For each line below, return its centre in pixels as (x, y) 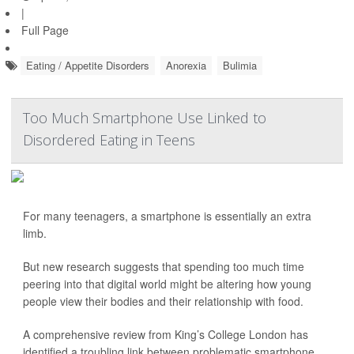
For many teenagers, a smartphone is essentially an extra (167, 216)
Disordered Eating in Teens (109, 140)
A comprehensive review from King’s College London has (166, 335)
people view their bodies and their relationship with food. (163, 301)
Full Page (45, 30)
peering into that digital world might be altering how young (167, 284)
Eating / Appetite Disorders (88, 66)
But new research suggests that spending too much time (164, 267)
